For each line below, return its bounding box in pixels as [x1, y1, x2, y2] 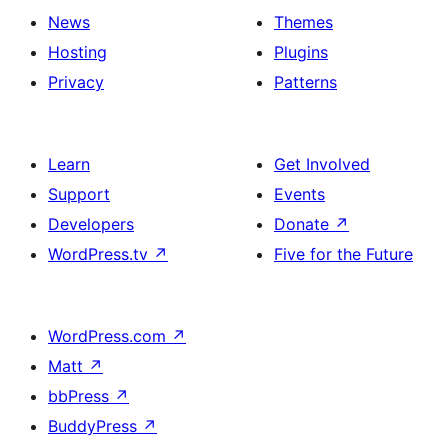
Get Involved [274, 154, 370, 175]
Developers [48, 214, 134, 235]
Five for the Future [274, 244, 413, 265]
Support [48, 184, 110, 205]
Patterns [274, 72, 337, 93]
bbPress [48, 386, 114, 407]
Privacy [48, 72, 104, 93]
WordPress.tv [48, 244, 153, 265]
